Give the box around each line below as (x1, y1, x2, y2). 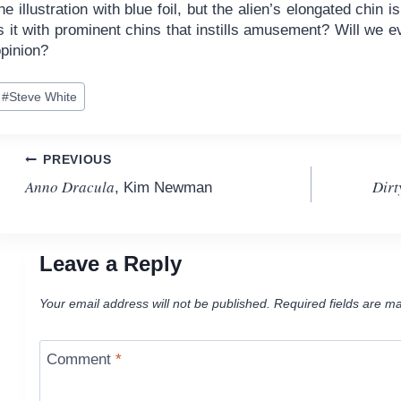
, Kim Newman (114, 179, 212, 197)
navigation (23, 189, 150, 218)
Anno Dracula (24, 176, 115, 198)
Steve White (8, 90, 77, 104)
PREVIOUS (43, 152, 112, 166)
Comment (47, 351, 116, 369)
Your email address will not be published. (38, 296, 270, 311)
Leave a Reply (38, 252, 182, 277)
